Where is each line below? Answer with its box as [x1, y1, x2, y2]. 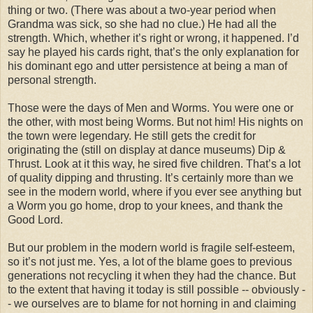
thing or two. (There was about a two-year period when [8, 3, 276, 16]
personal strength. [8, 73, 96, 86]
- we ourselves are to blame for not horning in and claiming [8, 297, 296, 310]
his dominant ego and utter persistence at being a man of [8, 59, 287, 72]
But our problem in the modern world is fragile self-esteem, [8, 241, 295, 254]
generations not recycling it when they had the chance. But [8, 269, 296, 282]
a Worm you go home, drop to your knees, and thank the [8, 199, 283, 212]
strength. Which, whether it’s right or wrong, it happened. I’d [8, 31, 299, 44]
